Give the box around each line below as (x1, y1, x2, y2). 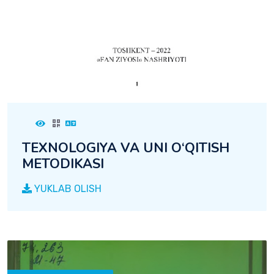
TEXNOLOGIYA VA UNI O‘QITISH (22, 138, 229, 157)
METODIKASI (22, 154, 104, 173)
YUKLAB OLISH (32, 182, 102, 194)
